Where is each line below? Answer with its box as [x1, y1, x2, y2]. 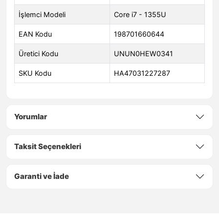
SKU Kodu [19, 69, 51, 78]
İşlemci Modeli [19, 10, 66, 19]
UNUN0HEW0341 [114, 49, 173, 58]
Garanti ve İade [14, 172, 69, 181]
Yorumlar [14, 112, 47, 122]
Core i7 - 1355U [114, 10, 166, 19]
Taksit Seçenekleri [14, 142, 81, 152]
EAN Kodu [19, 30, 52, 39]
